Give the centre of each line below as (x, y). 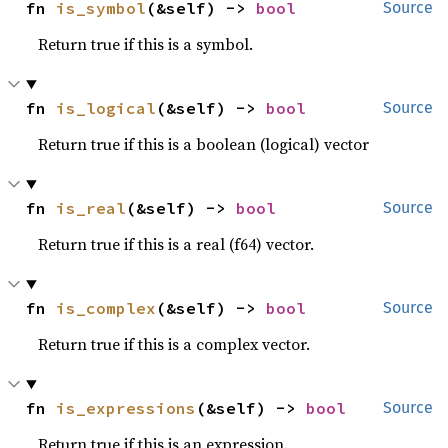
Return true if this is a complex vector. (174, 344)
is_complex (106, 308)
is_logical (106, 108)
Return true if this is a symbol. (146, 44)
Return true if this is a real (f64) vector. (176, 244)
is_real (91, 208)
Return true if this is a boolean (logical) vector (204, 144)
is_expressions (126, 408)
